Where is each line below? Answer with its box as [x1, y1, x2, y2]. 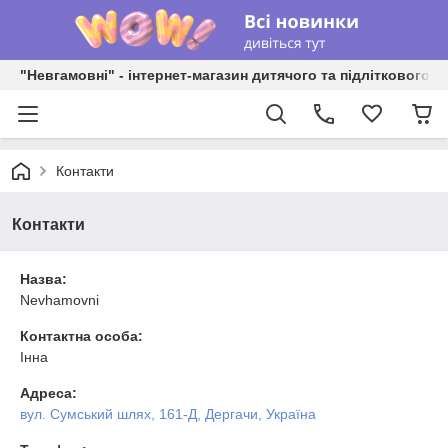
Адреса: [20, 385, 77, 401]
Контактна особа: [20, 328, 143, 344]
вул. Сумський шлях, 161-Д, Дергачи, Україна [20, 406, 316, 422]
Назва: [20, 271, 67, 287]
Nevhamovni [20, 292, 99, 308]
